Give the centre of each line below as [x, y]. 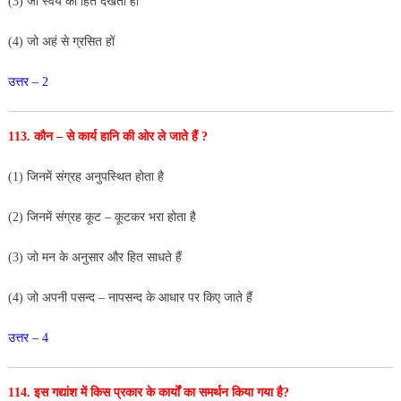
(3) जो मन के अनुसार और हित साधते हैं [96, 257]
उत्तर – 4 [28, 337]
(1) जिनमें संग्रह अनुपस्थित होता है [85, 176]
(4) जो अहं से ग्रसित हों [61, 41]
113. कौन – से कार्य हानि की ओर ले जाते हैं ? [109, 136]
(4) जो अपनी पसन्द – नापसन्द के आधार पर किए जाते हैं [130, 297]
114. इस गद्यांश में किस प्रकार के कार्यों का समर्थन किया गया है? [150, 392]
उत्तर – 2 [28, 81]
